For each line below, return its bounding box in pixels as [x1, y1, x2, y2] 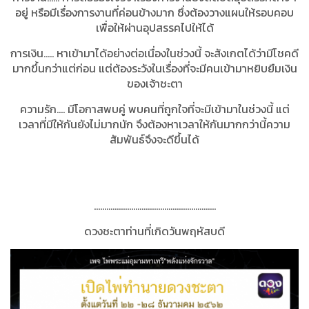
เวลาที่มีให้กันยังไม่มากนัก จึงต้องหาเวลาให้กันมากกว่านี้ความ [19, 116, 290, 133]
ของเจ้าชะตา [126, 75, 183, 92]
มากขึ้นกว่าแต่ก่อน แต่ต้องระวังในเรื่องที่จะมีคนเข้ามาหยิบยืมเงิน [12, 60, 297, 77]
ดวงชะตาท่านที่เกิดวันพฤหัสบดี [84, 223, 225, 240]
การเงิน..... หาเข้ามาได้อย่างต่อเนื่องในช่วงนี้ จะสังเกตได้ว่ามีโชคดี [10, 45, 299, 62]
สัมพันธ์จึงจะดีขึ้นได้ [110, 131, 199, 148]
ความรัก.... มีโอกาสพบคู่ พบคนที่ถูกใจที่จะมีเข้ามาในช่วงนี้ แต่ [19, 101, 290, 118]
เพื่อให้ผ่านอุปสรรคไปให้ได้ [95, 19, 214, 37]
